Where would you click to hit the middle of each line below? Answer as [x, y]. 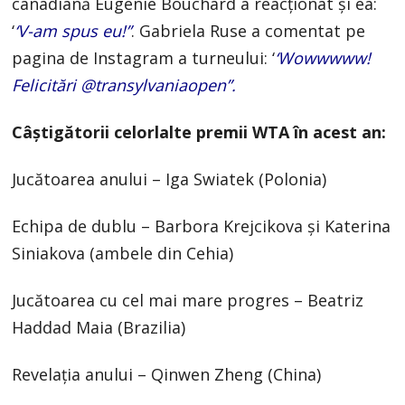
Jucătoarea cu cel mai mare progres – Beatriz [188, 301]
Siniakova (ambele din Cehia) [123, 254]
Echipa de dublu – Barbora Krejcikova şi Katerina [202, 226]
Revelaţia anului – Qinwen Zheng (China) [167, 375]
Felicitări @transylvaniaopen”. [124, 85]
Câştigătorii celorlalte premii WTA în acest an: [199, 132]
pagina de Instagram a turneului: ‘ [144, 58]
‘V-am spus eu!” [73, 31]
